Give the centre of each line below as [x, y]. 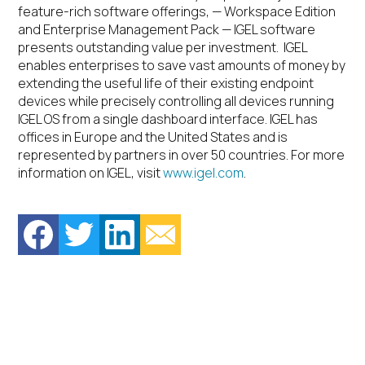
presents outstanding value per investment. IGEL [163, 47]
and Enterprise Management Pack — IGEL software [167, 29]
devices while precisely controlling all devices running [176, 101]
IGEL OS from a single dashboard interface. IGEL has [168, 119]
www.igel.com [204, 173]
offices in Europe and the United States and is [153, 137]
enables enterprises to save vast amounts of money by [182, 65]
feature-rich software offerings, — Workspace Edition [177, 11]
